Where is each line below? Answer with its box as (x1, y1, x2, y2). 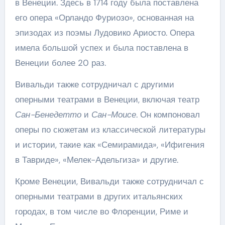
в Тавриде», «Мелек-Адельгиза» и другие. (15, 154, 178, 165)
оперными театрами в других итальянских (15, 191, 183, 202)
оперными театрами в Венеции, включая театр (15, 94, 199, 105)
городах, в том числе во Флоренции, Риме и (15, 206, 188, 217)
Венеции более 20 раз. (15, 57, 106, 68)
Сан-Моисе (91, 109, 136, 120)
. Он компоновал (136, 109, 200, 120)
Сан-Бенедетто (15, 109, 81, 120)
